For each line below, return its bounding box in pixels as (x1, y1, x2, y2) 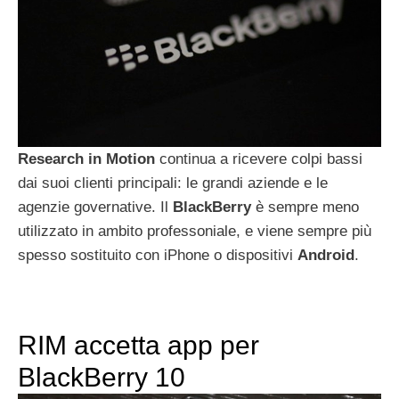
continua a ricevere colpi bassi (155, 150, 362, 167)
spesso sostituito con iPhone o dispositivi (18, 246, 297, 264)
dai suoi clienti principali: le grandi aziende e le (18, 174, 328, 191)
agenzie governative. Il (18, 198, 173, 216)
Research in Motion (18, 150, 155, 167)
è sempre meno (251, 198, 359, 216)
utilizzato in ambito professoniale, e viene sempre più (18, 222, 371, 240)
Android (297, 246, 354, 264)
